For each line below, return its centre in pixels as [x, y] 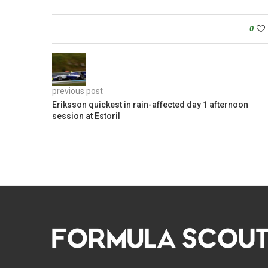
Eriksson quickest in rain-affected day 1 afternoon [150, 105]
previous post [77, 91]
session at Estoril [86, 116]
